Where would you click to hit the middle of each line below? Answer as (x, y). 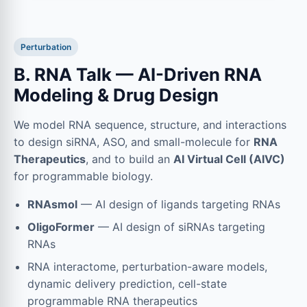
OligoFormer (61, 226)
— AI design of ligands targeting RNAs (179, 204)
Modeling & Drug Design (116, 95)
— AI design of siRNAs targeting (180, 226)
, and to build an (130, 159)
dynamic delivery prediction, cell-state (127, 283)
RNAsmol (52, 204)
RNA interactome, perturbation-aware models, (147, 266)
